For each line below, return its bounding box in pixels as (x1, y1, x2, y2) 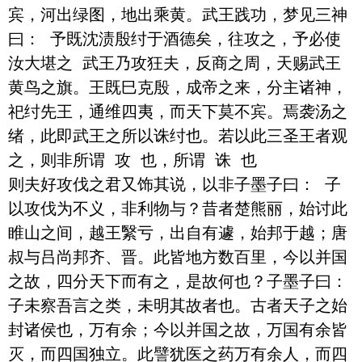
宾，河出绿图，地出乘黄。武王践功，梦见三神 (8, 4, 347, 24)
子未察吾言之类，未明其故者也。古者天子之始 (8, 295, 347, 315)
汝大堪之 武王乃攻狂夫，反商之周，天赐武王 (8, 53, 341, 73)
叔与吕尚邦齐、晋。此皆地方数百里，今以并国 (8, 246, 347, 267)
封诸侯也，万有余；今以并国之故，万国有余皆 (8, 319, 347, 339)
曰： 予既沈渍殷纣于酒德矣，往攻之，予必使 (8, 28, 341, 48)
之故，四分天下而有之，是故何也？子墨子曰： (8, 271, 347, 291)
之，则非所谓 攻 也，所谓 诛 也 (8, 149, 267, 170)
